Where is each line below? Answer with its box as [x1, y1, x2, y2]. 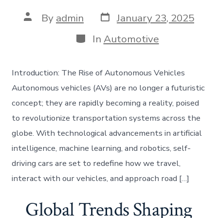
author [23, 19, 54, 34]
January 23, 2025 [117, 11, 194, 25]
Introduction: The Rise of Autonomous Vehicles [12, 67, 185, 78]
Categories [74, 30, 125, 44]
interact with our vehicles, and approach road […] [12, 172, 190, 184]
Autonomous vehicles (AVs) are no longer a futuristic [12, 82, 205, 93]
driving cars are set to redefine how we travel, [12, 157, 181, 169]
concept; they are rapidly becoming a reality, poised [12, 97, 200, 109]
